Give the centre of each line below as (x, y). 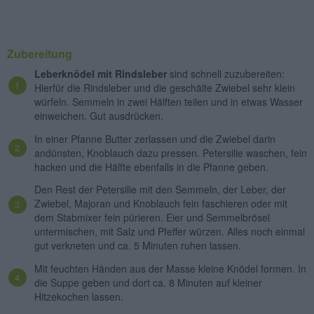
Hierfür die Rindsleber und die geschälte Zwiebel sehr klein (165, 88)
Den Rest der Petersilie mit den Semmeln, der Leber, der (160, 190)
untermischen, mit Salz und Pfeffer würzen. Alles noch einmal (170, 232)
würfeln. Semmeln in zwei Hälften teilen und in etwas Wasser (169, 102)
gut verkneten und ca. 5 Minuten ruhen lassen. (138, 246)
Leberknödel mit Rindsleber (101, 74)
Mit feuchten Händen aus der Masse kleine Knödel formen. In (170, 268)
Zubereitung (40, 54)
